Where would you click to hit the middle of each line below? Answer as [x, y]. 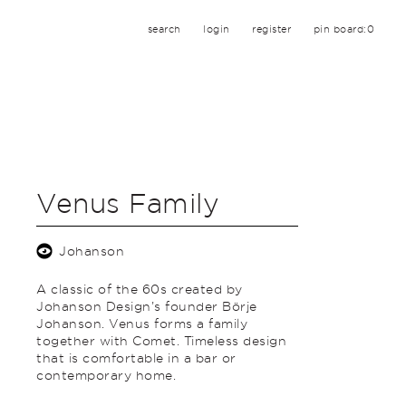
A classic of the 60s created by [140, 289]
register [271, 29]
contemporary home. [106, 375]
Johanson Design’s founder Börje [147, 306]
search [164, 29]
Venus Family [128, 203]
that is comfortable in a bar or [136, 358]
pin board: [340, 29]
